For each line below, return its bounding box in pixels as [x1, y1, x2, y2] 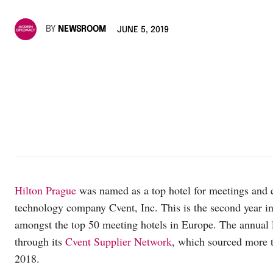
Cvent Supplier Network [65, 233, 172, 249]
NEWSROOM [58, 25, 106, 34]
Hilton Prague [15, 182, 76, 197]
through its [15, 233, 65, 249]
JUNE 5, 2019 [117, 26, 169, 35]
